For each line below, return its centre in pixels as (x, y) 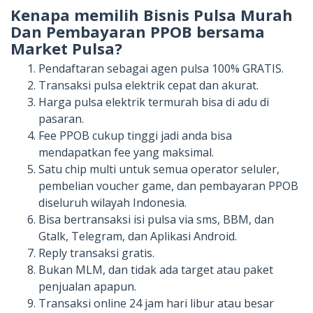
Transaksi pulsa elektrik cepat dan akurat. (148, 86)
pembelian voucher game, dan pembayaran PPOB (168, 186)
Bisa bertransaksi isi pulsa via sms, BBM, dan (156, 220)
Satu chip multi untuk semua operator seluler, (159, 169)
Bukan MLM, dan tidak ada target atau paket (156, 270)
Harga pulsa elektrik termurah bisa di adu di (154, 102)
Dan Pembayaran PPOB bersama (138, 32)
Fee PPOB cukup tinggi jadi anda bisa (135, 136)
